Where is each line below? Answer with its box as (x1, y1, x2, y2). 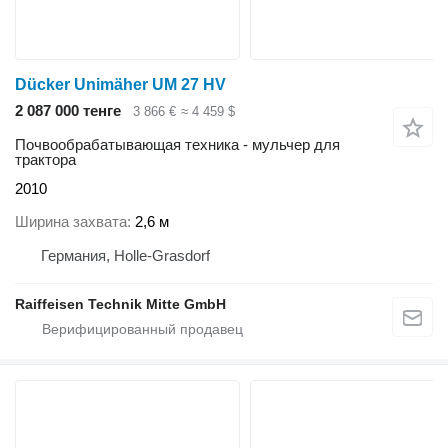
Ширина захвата (15, 212, 127, 230)
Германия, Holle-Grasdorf (41, 246, 210, 264)
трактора (15, 151, 76, 169)
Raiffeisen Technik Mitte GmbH (15, 295, 226, 312)
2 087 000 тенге (15, 101, 121, 119)
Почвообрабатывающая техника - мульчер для (15, 136, 340, 154)
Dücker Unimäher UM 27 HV (15, 75, 226, 93)
